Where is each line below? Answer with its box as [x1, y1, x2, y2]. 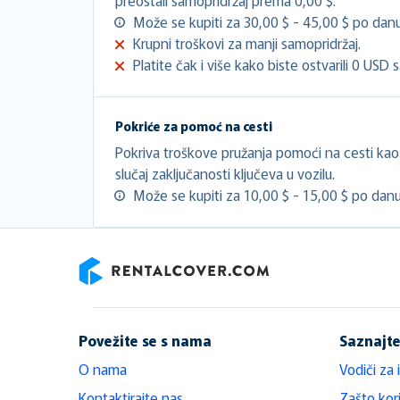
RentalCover [78, 284, 154, 306]
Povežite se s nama [79, 329, 212, 351]
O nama [79, 357, 127, 379]
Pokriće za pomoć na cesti [115, 116, 272, 135]
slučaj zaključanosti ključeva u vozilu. [115, 162, 335, 184]
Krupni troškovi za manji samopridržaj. [133, 31, 361, 54]
